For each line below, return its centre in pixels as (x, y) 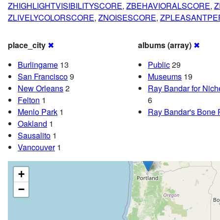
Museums (165, 77)
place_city (27, 45)
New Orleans (41, 88)
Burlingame (38, 65)
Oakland (32, 124)
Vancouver (36, 147)
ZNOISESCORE (127, 18)
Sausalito (34, 136)
